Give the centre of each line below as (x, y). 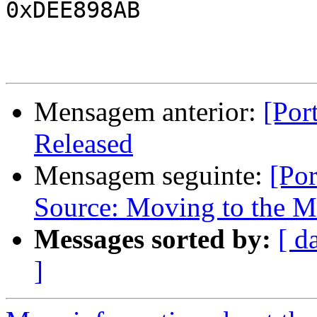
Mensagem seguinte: (152, 175)
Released (83, 144)
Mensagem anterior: (149, 112)
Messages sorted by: (152, 239)
